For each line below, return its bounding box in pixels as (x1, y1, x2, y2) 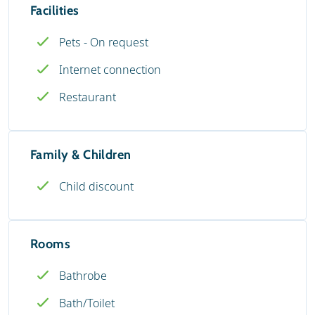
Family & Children (30, 146, 131, 162)
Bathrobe (59, 267, 107, 283)
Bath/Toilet (59, 295, 115, 311)
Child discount (59, 178, 134, 194)
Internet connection (59, 61, 161, 77)
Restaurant (59, 89, 116, 105)
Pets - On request (59, 34, 148, 50)
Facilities (30, 2, 79, 18)
